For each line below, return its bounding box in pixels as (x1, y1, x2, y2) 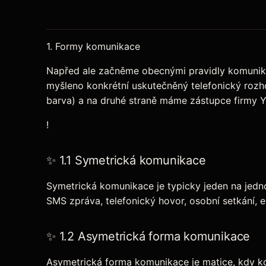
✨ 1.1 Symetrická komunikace (46, 153, 206, 168)
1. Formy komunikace (46, 40, 140, 53)
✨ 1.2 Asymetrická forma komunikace (46, 229, 251, 244)
